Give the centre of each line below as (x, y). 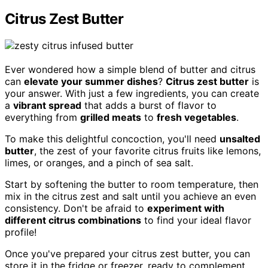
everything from (42, 117)
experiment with (186, 208)
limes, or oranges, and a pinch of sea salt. (99, 162)
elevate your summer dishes (91, 81)
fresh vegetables (197, 117)
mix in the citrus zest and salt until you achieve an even (130, 196)
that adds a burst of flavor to (149, 105)
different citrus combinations (73, 220)
